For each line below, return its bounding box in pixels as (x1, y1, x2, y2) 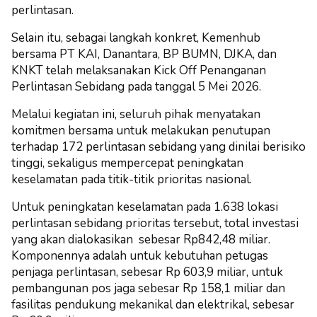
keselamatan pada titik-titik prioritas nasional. (11, 171, 252, 188)
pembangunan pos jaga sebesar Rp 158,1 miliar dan (11, 279, 285, 296)
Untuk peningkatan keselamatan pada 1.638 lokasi (11, 198, 278, 215)
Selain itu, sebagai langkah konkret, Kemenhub (11, 29, 260, 46)
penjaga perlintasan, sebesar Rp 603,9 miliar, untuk (11, 263, 283, 280)
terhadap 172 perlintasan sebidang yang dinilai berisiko (11, 138, 306, 155)
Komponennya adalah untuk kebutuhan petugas (11, 247, 268, 264)
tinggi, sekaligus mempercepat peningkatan (11, 154, 243, 171)
